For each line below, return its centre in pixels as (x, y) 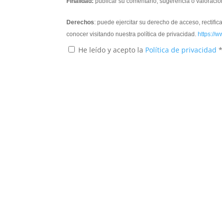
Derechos (81, 23)
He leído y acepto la (112, 50)
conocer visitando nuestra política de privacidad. (132, 34)
